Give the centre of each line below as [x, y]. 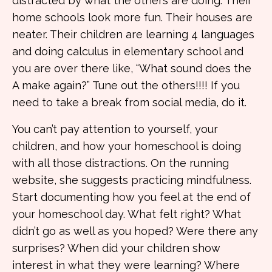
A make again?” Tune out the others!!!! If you [126, 85]
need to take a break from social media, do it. [129, 102]
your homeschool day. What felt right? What [127, 214]
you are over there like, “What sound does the [132, 68]
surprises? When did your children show [116, 248]
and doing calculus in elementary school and [128, 51]
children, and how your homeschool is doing [127, 146]
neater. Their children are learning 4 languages [133, 34]
